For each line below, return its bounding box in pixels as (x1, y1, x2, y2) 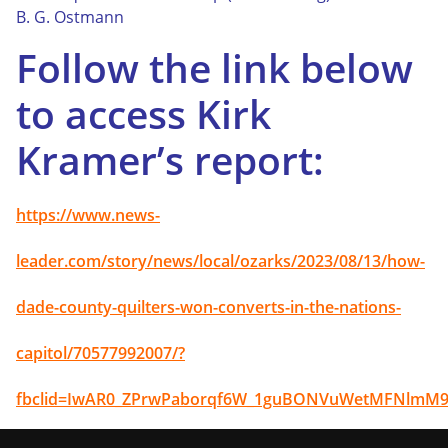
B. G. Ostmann (16, 5, 124, 28)
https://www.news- (16, 203, 160, 226)
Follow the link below (16, 40, 413, 94)
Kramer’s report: (16, 132, 324, 186)
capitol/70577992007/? (16, 341, 185, 364)
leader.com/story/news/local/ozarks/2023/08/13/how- (16, 249, 425, 272)
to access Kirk (16, 86, 271, 140)
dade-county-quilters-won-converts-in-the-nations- (16, 295, 401, 318)
